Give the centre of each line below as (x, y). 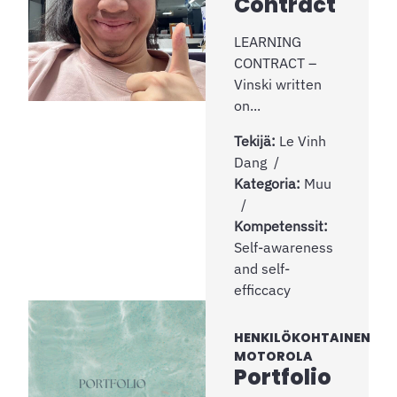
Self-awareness (284, 247)
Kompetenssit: (281, 226)
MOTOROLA (273, 356)
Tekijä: (257, 140)
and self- (262, 268)
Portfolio (283, 377)
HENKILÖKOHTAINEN (302, 337)
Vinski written (278, 84)
